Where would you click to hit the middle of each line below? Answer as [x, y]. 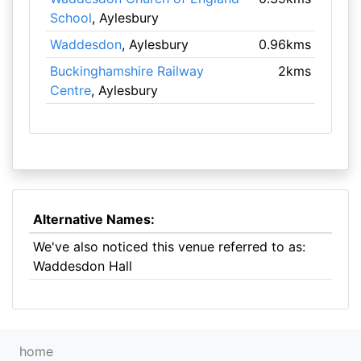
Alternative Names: [93, 219]
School [71, 18]
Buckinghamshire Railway [127, 71]
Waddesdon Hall [82, 266]
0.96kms [285, 44]
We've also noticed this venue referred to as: [169, 247]
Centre [70, 90]
